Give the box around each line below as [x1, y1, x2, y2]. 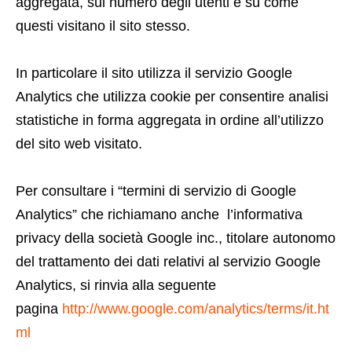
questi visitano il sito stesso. [16, 18, 190, 34]
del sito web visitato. [16, 136, 142, 152]
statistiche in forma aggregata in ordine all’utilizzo [16, 112, 324, 128]
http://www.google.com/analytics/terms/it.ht [62, 301, 329, 317]
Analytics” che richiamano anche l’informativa [16, 207, 302, 222]
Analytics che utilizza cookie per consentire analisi [16, 89, 328, 104]
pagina [16, 301, 62, 317]
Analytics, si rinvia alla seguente [16, 277, 216, 293]
